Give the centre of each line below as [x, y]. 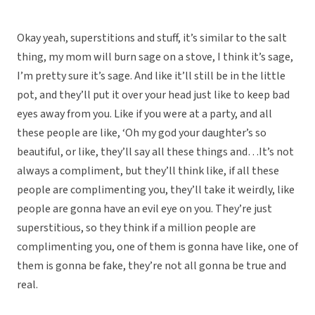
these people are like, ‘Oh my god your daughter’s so [142, 133]
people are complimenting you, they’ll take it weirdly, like [156, 190]
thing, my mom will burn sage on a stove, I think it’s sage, [155, 57]
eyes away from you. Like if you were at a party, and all [144, 114]
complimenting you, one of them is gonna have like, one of [157, 247]
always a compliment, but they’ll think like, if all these [148, 171]
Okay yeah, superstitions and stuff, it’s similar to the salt [152, 38]
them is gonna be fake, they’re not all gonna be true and [152, 266]
